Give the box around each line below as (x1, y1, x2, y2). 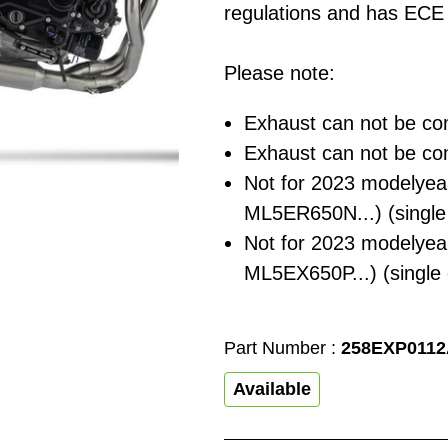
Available (233, 379, 311, 400)
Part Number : (224, 338, 341, 359)
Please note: (224, 62, 335, 85)
